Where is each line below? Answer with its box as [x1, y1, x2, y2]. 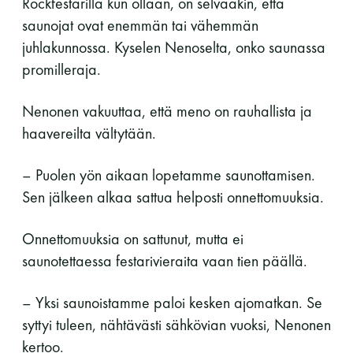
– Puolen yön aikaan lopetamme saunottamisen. [22, 164, 315, 185]
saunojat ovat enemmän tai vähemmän [22, 14, 258, 35]
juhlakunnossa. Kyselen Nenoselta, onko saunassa [22, 36, 325, 58]
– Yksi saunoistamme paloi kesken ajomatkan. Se [22, 292, 322, 313]
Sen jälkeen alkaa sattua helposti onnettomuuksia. [22, 186, 324, 207]
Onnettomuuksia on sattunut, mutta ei [22, 228, 243, 249]
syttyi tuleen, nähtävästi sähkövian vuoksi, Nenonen [22, 314, 331, 335]
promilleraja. [22, 58, 101, 80]
